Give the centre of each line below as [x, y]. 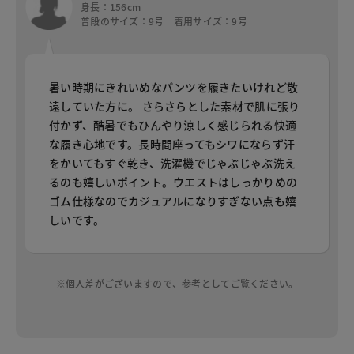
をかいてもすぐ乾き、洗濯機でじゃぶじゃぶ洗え [173, 163]
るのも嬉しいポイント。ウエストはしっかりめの [173, 182]
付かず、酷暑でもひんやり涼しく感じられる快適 [173, 125]
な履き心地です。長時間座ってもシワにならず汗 [172, 144]
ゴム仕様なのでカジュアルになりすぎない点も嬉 [173, 201]
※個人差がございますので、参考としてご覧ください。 [177, 284]
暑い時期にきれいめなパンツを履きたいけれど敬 [174, 87]
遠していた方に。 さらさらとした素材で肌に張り [175, 106]
